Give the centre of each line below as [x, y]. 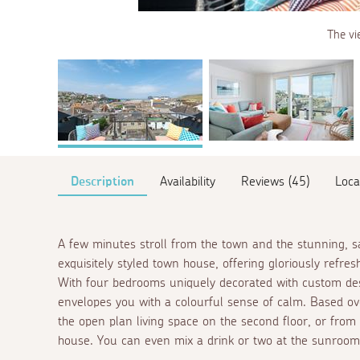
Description [102, 181]
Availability [188, 181]
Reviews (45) [275, 181]
